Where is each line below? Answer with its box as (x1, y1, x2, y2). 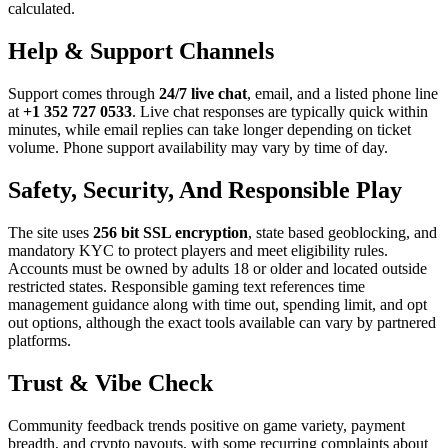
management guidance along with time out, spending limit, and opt (8, 296, 427, 314)
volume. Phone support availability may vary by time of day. (8, 139, 388, 157)
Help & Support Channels (8, 38, 274, 65)
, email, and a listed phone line (247, 85, 438, 103)
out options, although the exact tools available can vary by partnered (8, 314, 436, 332)
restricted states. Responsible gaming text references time (8, 278, 365, 296)
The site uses (8, 224, 93, 242)
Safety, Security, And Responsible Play (8, 177, 402, 204)
